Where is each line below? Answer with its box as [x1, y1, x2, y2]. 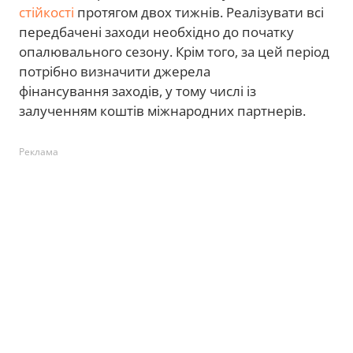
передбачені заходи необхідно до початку [19, 23, 294, 41]
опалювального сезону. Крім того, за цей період [19, 43, 329, 61]
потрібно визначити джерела [19, 62, 210, 80]
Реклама [19, 145, 58, 158]
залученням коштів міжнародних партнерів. [19, 102, 306, 120]
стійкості [19, 3, 74, 21]
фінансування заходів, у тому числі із [19, 82, 256, 100]
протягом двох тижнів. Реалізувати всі [74, 3, 324, 21]
